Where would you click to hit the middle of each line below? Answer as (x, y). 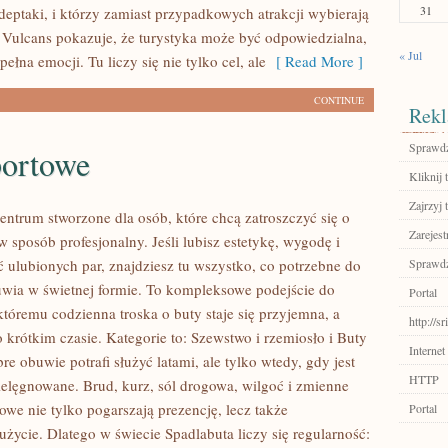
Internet (427, 350)
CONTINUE (339, 100)
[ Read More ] (314, 61)
